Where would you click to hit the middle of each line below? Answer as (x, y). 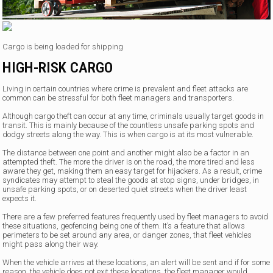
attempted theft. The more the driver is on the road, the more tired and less (129, 161)
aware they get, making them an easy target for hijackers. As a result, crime (133, 171)
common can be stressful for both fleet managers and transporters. (119, 97)
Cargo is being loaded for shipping (63, 46)
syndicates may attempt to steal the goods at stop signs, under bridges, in (131, 180)
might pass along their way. (52, 244)
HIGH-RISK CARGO (58, 67)
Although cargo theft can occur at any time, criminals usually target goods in (133, 116)
